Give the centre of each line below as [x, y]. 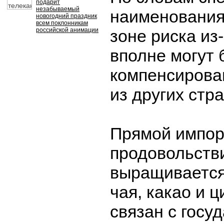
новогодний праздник [66, 16]
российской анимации [67, 30]
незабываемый [58, 9]
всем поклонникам [62, 23]
